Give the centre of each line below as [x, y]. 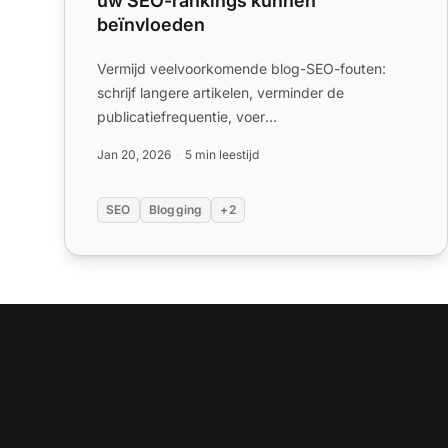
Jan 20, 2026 [134, 154]
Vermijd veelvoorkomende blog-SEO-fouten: [241, 68]
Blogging [175, 209]
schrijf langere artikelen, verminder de [220, 92]
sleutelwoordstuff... [158, 164]
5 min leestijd [222, 154]
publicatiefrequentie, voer [181, 116]
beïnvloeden [151, 24]
